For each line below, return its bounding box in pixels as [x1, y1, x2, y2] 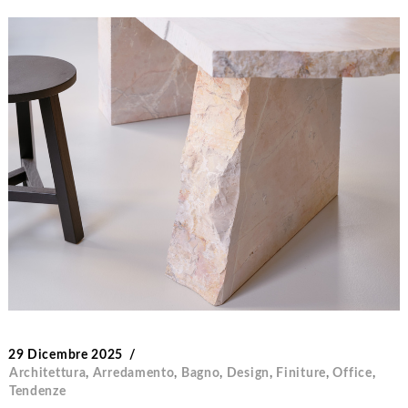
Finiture [276, 367, 326, 381]
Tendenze [8, 385, 66, 399]
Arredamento [92, 367, 175, 381]
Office [332, 367, 372, 381]
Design [226, 367, 270, 381]
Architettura [8, 367, 87, 381]
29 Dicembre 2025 [7, 349, 124, 362]
